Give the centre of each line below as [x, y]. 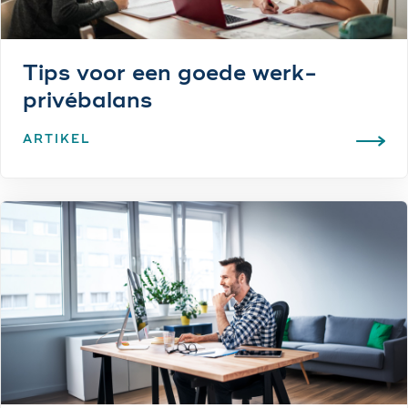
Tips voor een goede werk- [170, 75]
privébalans [87, 102]
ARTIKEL [57, 140]
